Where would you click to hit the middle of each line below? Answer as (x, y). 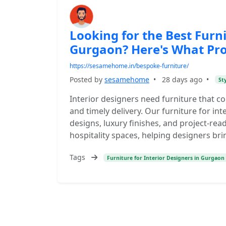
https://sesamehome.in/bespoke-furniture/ (129, 66)
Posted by (87, 79)
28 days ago (182, 79)
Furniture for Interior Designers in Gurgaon (165, 158)
